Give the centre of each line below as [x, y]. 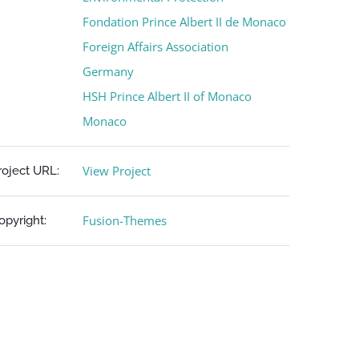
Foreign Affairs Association [155, 46]
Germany [108, 71]
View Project [116, 171]
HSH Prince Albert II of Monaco [167, 96]
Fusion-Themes [124, 220]
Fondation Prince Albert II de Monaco [184, 22]
